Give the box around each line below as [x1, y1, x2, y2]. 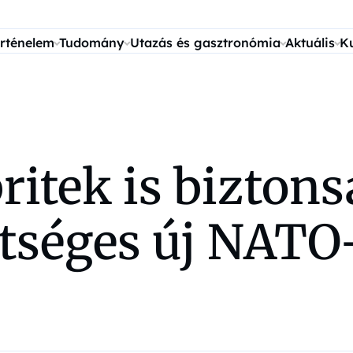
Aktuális [284, 35, 335, 50]
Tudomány [59, 35, 125, 50]
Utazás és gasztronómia [129, 35, 281, 50]
